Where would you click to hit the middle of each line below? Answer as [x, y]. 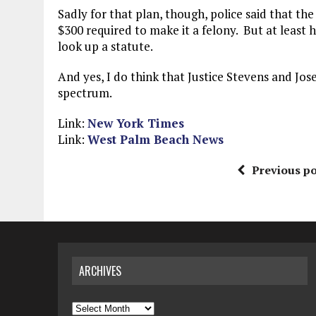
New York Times [136, 123]
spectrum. [85, 93]
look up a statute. [105, 46]
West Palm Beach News [156, 139]
